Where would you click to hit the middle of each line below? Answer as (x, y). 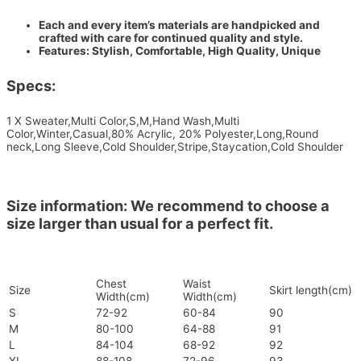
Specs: (31, 86)
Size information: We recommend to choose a (168, 205)
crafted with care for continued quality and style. (171, 38)
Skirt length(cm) (311, 290)
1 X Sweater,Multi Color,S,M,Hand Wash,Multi (123, 120)
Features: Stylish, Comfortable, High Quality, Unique (180, 51)
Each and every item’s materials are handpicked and (179, 25)
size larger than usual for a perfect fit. (140, 223)
